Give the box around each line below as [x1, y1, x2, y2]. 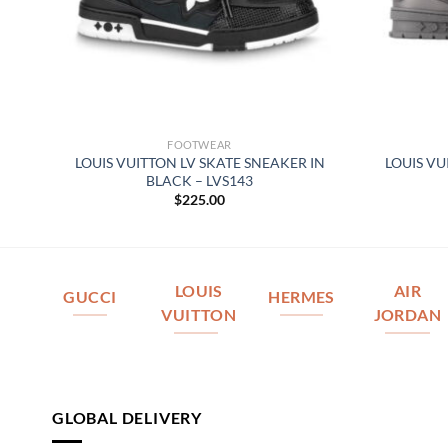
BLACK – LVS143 [146, 171, 253, 189]
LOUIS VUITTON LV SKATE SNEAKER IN [74, 153, 325, 171]
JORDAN [373, 306, 442, 325]
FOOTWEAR [167, 138, 232, 152]
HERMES [268, 288, 335, 307]
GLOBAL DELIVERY [52, 407, 202, 427]
